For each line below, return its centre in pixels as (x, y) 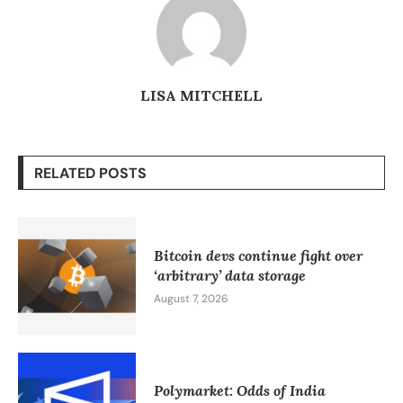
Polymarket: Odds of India (239, 391)
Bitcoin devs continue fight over (258, 255)
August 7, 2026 (191, 298)
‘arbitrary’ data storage (229, 275)
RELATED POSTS (90, 174)
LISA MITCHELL (201, 96)
